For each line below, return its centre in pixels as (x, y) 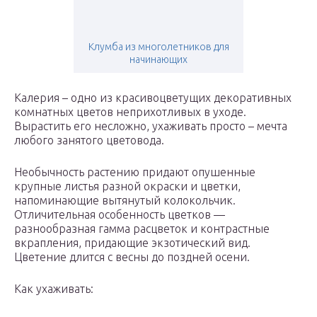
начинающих (158, 60)
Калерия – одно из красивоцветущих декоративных (153, 98)
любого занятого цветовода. (89, 140)
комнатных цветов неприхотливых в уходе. (130, 112)
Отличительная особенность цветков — (120, 215)
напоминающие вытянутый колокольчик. (125, 201)
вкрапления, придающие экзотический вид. (132, 243)
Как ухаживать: (54, 289)
